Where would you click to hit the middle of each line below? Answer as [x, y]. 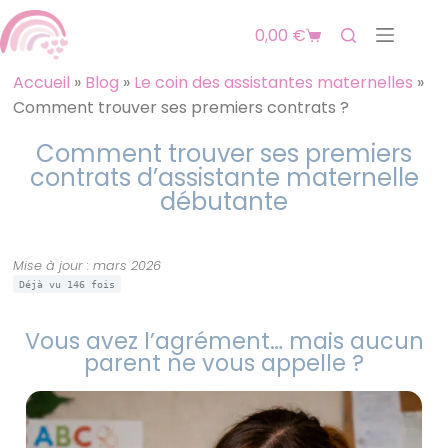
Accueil [42, 82]
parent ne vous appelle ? [224, 363]
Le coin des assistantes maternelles [274, 82]
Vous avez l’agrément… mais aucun [224, 341]
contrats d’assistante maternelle [224, 178]
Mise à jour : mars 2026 [87, 265]
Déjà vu [43, 283]
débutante [224, 202]
